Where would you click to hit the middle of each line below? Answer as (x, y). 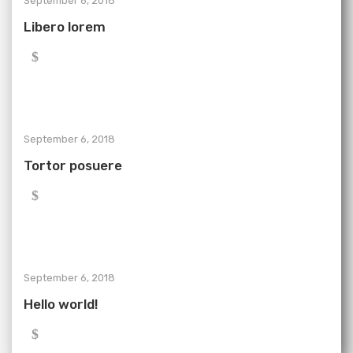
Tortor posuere (73, 165)
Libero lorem (65, 27)
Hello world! (61, 304)
